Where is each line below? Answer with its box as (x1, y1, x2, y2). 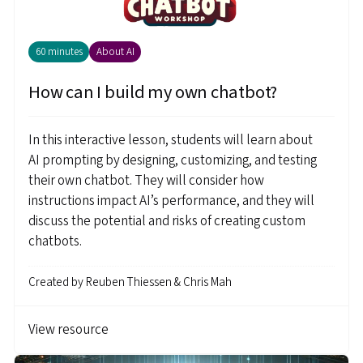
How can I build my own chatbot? (28, 79, 278, 106)
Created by (28, 273, 86, 291)
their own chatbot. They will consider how (28, 171, 264, 191)
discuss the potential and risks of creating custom (28, 211, 305, 232)
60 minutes (35, 45, 83, 60)
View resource (28, 319, 109, 340)
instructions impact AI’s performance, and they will (28, 191, 314, 211)
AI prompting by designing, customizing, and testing (28, 151, 317, 171)
